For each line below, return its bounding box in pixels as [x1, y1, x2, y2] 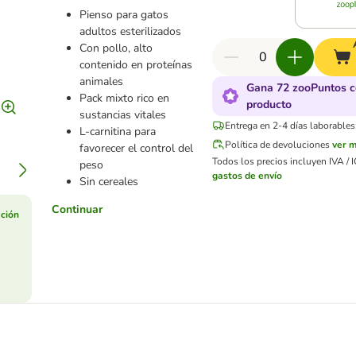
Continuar [52, 202, 103, 217]
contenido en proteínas [79, 57, 193, 72]
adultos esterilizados [79, 24, 182, 39]
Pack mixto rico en [79, 91, 170, 106]
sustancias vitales [79, 107, 167, 122]
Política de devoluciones [225, 138, 331, 151]
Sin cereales [79, 174, 139, 189]
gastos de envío [212, 169, 283, 182]
